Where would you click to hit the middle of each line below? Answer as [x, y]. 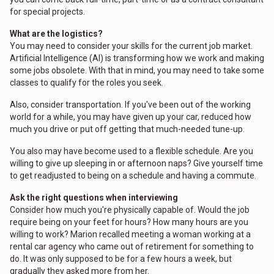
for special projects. [47, 12]
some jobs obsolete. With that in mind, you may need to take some [137, 71]
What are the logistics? [56, 34]
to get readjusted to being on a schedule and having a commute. [133, 176]
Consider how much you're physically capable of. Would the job [130, 210]
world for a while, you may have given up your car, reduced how [131, 117]
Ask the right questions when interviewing [94, 198]
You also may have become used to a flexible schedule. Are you [131, 151]
